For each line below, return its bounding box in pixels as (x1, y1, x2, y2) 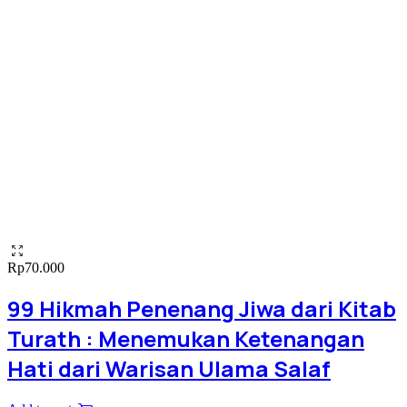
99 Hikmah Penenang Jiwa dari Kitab (7, 293, 396, 324)
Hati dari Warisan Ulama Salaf (7, 353, 331, 384)
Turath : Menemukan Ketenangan (7, 323, 364, 354)
